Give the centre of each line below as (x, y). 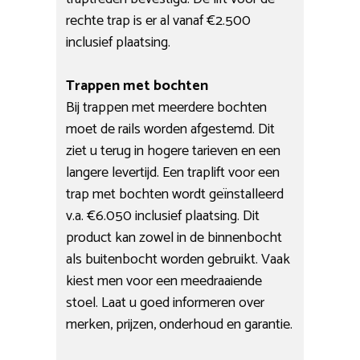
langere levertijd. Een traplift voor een (173, 172)
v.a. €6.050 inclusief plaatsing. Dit (163, 216)
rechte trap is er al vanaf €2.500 (159, 20)
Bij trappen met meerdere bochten (167, 107)
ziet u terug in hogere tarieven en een (174, 151)
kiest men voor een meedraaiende (164, 281)
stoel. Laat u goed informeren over (166, 303)
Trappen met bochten (137, 86)
